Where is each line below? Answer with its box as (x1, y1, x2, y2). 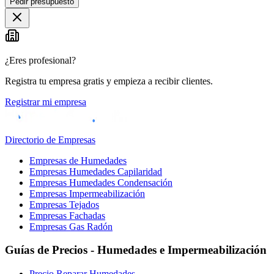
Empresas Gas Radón (29, 221, 113, 232)
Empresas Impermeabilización (29, 188, 145, 199)
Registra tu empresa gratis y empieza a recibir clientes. (5, 75, 213, 86)
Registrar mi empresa (5, 96, 86, 107)
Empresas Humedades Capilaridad (29, 166, 162, 177)
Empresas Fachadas (29, 210, 105, 221)
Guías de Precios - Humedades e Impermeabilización (5, 243, 267, 257)
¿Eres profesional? (5, 54, 76, 65)
